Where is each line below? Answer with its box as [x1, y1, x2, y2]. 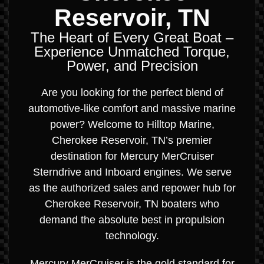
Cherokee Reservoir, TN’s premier [52, 134, 212, 146]
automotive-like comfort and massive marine [28, 102, 236, 114]
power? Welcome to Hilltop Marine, [49, 118, 214, 130]
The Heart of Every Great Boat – [31, 29, 233, 45]
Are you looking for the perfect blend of [41, 86, 223, 98]
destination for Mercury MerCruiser [50, 150, 214, 162]
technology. [105, 229, 159, 242]
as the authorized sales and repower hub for [28, 181, 236, 194]
